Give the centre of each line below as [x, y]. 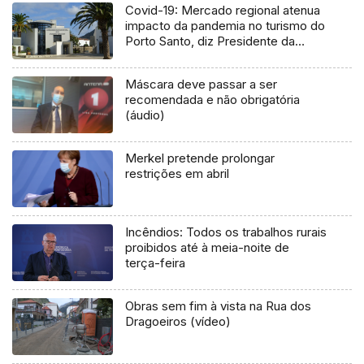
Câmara [147, 57]
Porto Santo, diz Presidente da [210, 41]
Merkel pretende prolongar [200, 158]
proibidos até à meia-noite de [208, 248]
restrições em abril [178, 174]
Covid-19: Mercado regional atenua [223, 11]
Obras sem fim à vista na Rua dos [219, 305]
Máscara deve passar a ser [201, 84]
